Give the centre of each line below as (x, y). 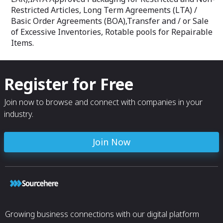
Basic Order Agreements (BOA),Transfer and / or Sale (110, 21)
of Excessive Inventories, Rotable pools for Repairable (112, 32)
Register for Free (69, 84)
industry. (19, 114)
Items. (22, 43)
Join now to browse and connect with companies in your (103, 102)
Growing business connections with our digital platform (102, 214)
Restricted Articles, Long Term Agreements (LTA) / (104, 10)
